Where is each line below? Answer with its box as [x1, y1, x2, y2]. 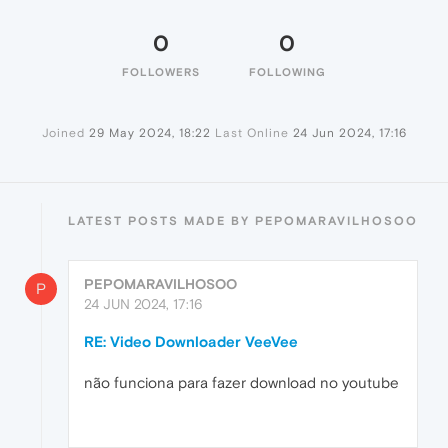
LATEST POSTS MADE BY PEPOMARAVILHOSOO [68, 214, 418, 228]
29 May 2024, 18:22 [88, 126, 211, 140]
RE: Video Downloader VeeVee [84, 333, 298, 350]
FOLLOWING [248, 66, 326, 78]
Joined [41, 126, 85, 140]
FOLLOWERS [122, 66, 200, 78]
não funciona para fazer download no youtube [84, 374, 399, 391]
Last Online [214, 126, 289, 140]
